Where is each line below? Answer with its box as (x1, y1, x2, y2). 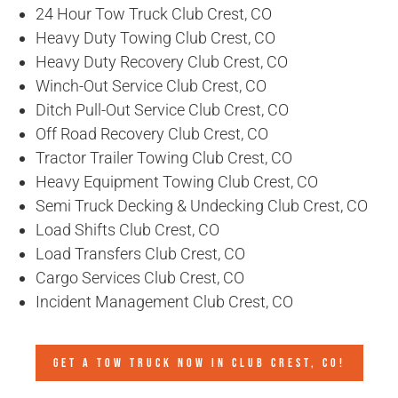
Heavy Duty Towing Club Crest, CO (36, 28, 275, 48)
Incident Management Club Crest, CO (36, 292, 293, 312)
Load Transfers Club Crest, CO (36, 244, 245, 264)
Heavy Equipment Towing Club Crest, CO (36, 172, 318, 192)
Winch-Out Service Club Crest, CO (36, 76, 267, 96)
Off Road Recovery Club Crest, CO (36, 124, 268, 144)
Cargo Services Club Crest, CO (36, 268, 244, 288)
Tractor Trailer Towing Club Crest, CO (36, 148, 292, 168)
